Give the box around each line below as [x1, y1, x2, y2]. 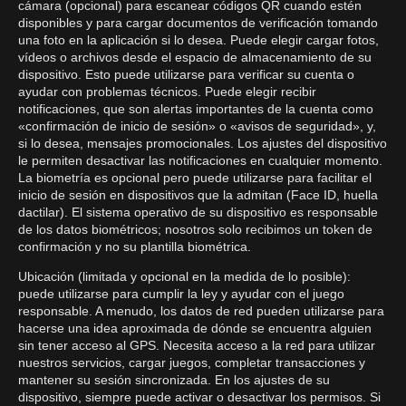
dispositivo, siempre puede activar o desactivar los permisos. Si [18, 390, 381, 404]
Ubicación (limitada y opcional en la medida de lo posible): [18, 269, 351, 284]
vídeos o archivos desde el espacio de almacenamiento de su [18, 50, 372, 64]
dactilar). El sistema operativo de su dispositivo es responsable [18, 205, 378, 219]
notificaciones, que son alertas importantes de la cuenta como [18, 101, 373, 116]
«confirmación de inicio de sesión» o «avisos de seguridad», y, [18, 119, 376, 133]
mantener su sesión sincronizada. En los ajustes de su [18, 372, 330, 387]
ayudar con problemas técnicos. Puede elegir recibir [18, 84, 316, 99]
